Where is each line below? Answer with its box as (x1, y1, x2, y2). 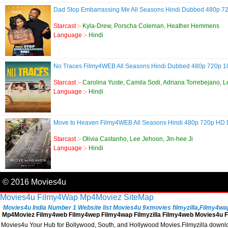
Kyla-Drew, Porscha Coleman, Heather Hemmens (82, 22, 219, 30)
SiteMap (124, 192, 154, 202)
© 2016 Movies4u (3, 177, 66, 186)
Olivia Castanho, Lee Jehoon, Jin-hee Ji (82, 135, 193, 142)
